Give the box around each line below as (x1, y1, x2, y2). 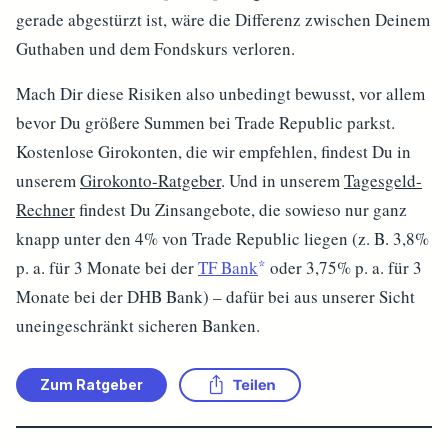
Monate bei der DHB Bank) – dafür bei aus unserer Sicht (16, 285, 415, 308)
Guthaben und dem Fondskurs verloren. (16, 37, 295, 60)
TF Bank (198, 256, 258, 279)
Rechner (16, 198, 75, 221)
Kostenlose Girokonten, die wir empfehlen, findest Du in (16, 140, 411, 163)
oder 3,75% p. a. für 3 (266, 256, 422, 279)
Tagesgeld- (344, 169, 422, 192)
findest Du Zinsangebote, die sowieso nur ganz (75, 198, 407, 221)
